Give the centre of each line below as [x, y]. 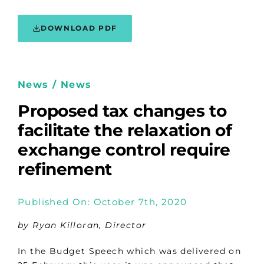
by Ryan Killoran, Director [82, 225]
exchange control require [124, 150]
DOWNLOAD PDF [79, 28]
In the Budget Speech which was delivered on [130, 251]
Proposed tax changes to [122, 111]
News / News [55, 85]
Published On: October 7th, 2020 [103, 202]
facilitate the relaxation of [125, 131]
